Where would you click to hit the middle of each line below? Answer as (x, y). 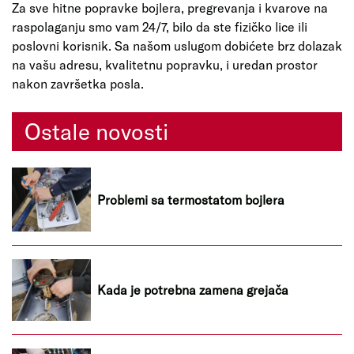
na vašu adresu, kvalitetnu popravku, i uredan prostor (165, 64)
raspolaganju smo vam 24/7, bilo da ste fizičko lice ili (160, 26)
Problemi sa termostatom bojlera (191, 199)
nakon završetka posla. (78, 83)
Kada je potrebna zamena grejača (193, 290)
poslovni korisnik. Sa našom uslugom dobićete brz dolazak (177, 45)
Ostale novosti (96, 131)
